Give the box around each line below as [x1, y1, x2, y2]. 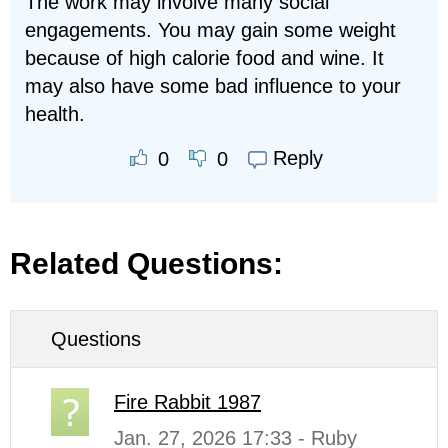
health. [25, 103, 85, 125]
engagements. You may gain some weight [25, 19, 396, 41]
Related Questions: [10, 246, 283, 280]
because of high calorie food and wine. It [25, 47, 384, 69]
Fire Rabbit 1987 [114, 390, 261, 413]
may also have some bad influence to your [25, 75, 401, 97]
